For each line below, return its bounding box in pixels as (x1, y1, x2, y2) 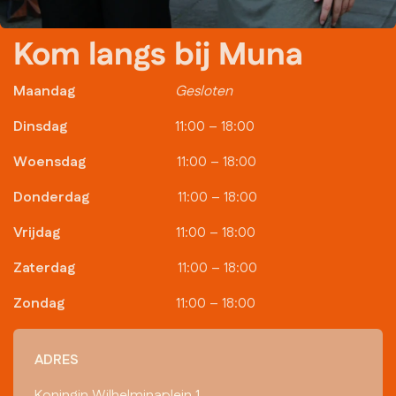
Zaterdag (13, 258, 75, 279)
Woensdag (13, 152, 86, 173)
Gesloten (175, 81, 233, 103)
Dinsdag (13, 117, 67, 138)
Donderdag (13, 187, 89, 209)
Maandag (13, 81, 75, 103)
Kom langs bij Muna (13, 33, 303, 79)
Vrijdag (13, 223, 60, 244)
